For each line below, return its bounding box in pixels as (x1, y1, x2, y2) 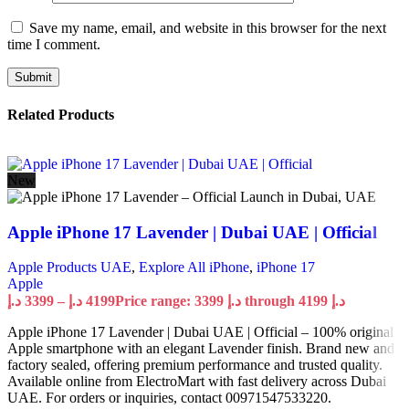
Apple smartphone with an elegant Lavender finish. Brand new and (7, 341, 394, 357)
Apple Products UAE (7, 259, 131, 276)
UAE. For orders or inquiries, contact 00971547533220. (7, 390, 331, 406)
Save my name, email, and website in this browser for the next (29, 20, 386, 37)
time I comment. (7, 37, 100, 53)
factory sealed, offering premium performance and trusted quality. (7, 357, 383, 373)
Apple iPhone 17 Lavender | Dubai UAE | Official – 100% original (7, 324, 393, 341)
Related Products (7, 106, 114, 122)
